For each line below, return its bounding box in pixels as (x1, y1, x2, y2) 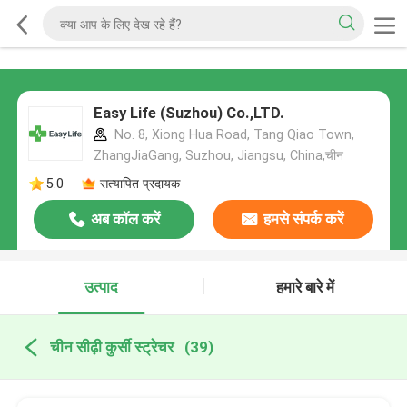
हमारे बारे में (276, 278, 335, 297)
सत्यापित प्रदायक (99, 175, 180, 191)
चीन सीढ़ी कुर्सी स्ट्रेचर (49, 337, 174, 356)
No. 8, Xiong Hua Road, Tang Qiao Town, (110, 127, 354, 143)
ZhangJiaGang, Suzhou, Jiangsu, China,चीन (93, 148, 343, 164)
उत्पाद (84, 278, 119, 297)
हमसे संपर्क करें (263, 210, 344, 229)
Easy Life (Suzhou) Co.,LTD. (93, 104, 284, 123)
